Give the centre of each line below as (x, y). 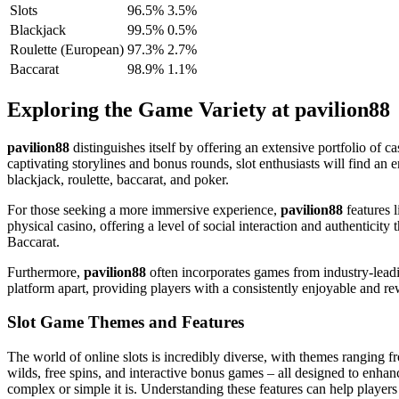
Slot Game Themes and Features (126, 322)
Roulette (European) (67, 49)
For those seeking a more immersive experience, (144, 209)
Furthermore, (45, 272)
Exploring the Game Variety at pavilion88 (199, 109)
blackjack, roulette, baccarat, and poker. (118, 179)
